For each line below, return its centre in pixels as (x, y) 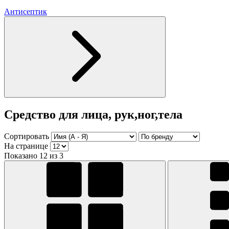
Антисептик (26, 11)
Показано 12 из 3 (34, 155)
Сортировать (27, 136)
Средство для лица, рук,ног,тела (93, 114)
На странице (26, 146)
